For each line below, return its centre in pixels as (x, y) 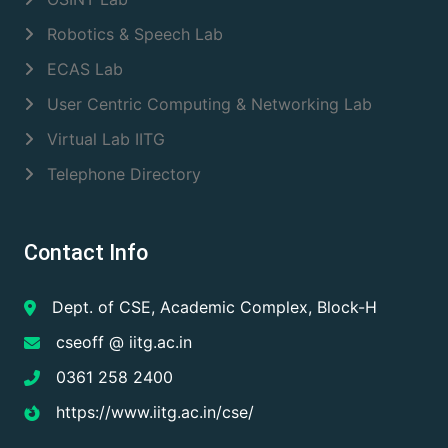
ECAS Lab (82, 69)
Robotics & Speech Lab (132, 34)
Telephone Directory (121, 174)
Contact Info (86, 252)
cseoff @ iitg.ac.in (124, 342)
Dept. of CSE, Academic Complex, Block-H (214, 307)
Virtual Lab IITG (103, 139)
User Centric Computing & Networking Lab (207, 104)
